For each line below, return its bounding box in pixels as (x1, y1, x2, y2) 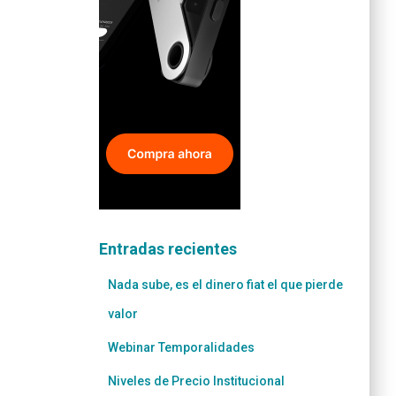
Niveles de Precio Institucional (108, 373, 285, 388)
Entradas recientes (99, 239, 237, 258)
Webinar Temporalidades (108, 339, 255, 354)
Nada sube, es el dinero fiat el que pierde (108, 277, 343, 292)
